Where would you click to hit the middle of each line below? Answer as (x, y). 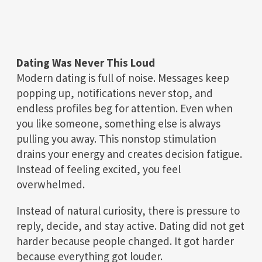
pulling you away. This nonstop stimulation (116, 138)
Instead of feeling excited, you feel (99, 169)
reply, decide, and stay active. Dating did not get (130, 225)
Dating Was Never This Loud (86, 62)
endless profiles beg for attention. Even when (125, 108)
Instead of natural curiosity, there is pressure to (128, 210)
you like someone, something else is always (118, 123)
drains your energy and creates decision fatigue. (129, 154)
